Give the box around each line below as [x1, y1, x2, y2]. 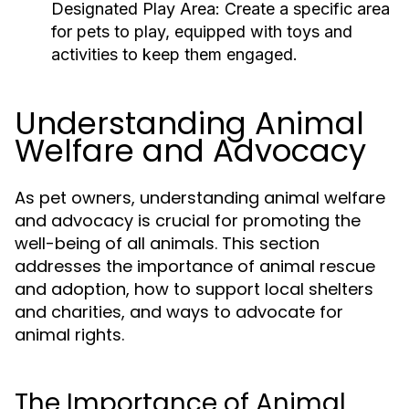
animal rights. [15, 323, 124, 346]
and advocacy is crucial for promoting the [15, 209, 361, 232]
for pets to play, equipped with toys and [51, 22, 352, 41]
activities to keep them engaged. [51, 45, 298, 64]
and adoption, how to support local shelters [15, 278, 373, 300]
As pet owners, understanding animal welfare [15, 186, 385, 209]
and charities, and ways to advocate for [15, 300, 343, 323]
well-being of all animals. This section [15, 232, 320, 255]
